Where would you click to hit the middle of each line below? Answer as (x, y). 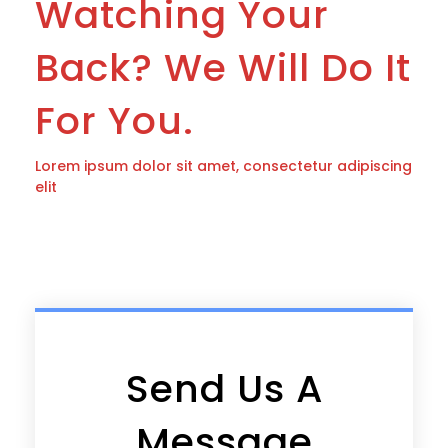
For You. (114, 121)
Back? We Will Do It (223, 68)
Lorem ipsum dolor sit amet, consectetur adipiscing (223, 166)
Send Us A (224, 389)
